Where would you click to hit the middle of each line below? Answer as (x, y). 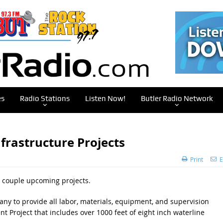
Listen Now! (105, 99)
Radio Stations (45, 99)
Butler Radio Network (177, 99)
